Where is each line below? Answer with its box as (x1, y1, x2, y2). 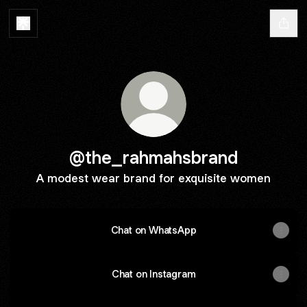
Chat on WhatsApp (110, 223, 197, 236)
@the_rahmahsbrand (69, 146, 238, 169)
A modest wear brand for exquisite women (36, 171, 271, 186)
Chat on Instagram (111, 267, 196, 280)
